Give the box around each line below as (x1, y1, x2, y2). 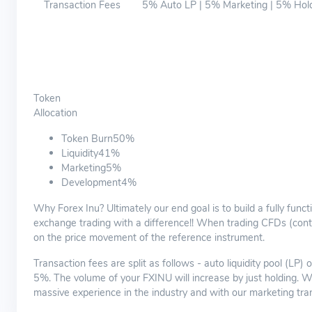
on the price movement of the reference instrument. (33, 231, 265, 244)
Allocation (33, 106, 77, 120)
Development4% (61, 175, 136, 189)
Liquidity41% (61, 146, 120, 160)
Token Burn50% (61, 132, 134, 146)
